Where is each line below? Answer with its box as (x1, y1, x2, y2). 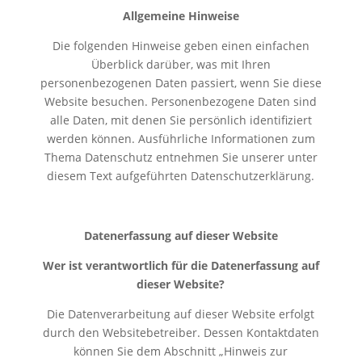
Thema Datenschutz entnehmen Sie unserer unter (44, 149, 318, 165)
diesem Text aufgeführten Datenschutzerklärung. (47, 167, 315, 183)
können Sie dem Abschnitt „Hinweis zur (74, 343, 288, 359)
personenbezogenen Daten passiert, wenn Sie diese (40, 74, 322, 90)
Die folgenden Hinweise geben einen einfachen (52, 37, 309, 53)
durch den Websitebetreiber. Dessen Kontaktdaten (42, 324, 319, 340)
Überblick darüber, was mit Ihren (90, 56, 271, 72)
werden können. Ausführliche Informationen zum (46, 130, 315, 146)
